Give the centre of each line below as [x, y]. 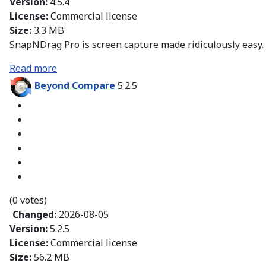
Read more [33, 69]
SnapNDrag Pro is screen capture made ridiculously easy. [137, 45]
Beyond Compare [75, 86]
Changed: [36, 215]
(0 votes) [28, 200]
